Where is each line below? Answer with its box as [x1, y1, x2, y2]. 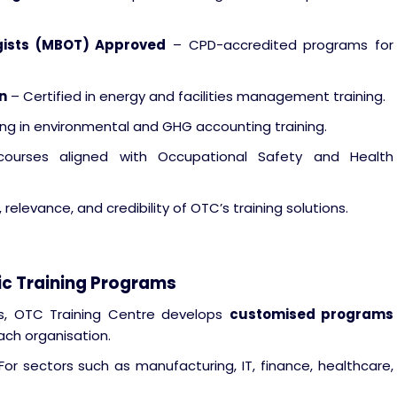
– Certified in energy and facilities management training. [7, 87, 385, 105]
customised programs [229, 305, 394, 323]
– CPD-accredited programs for [166, 35, 394, 54]
